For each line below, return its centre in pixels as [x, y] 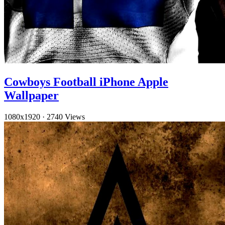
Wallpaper [31, 95]
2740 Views [66, 117]
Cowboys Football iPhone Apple [86, 82]
